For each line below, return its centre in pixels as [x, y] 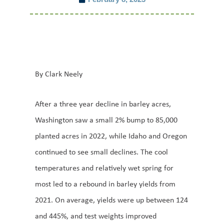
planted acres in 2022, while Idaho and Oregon [111, 136]
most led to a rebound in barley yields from [105, 184]
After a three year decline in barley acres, [103, 104]
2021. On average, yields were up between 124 [111, 200]
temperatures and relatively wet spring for [104, 168]
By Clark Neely [59, 74]
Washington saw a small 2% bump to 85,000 [106, 120]
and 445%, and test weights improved [96, 216]
